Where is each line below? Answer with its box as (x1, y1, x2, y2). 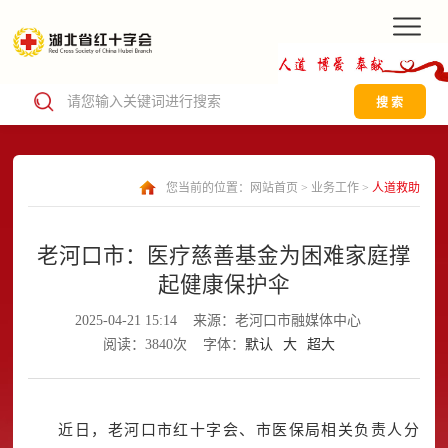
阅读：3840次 (103, 337, 188, 353)
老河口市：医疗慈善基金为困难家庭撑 (36, 244, 411, 269)
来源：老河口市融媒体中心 (192, 313, 361, 329)
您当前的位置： (165, 180, 250, 195)
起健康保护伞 (157, 273, 290, 298)
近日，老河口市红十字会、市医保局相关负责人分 (58, 422, 420, 439)
